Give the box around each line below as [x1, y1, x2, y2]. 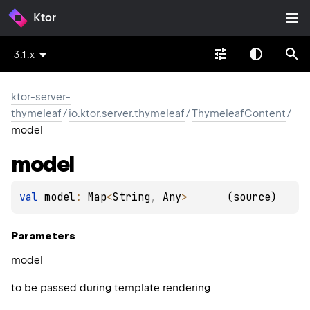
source [233, 190, 271, 205]
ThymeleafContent [192, 107, 286, 120]
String [113, 190, 150, 205]
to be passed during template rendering [11, 282, 210, 295]
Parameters [11, 230, 75, 243]
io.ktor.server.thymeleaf [69, 107, 185, 120]
